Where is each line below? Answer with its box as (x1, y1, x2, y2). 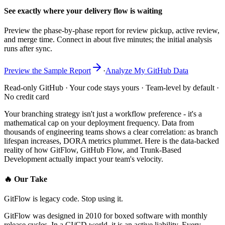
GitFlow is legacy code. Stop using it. (4, 194, 123, 203)
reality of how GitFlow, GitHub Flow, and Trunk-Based (4, 146, 181, 155)
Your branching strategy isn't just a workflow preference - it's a (4, 109, 202, 119)
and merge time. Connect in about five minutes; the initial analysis (4, 35, 212, 44)
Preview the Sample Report (4, 66, 91, 75)
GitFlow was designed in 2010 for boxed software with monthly (4, 211, 207, 220)
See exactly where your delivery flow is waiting (4, 7, 162, 16)
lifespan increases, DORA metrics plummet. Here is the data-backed (4, 137, 219, 146)
